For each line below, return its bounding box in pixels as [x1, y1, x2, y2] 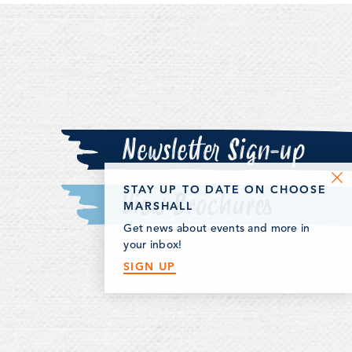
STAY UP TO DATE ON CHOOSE [123, 182, 327, 196]
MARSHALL [123, 199, 193, 213]
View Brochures [121, 184, 272, 227]
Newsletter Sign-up [121, 129, 305, 172]
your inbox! [123, 240, 182, 251]
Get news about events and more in [123, 223, 310, 234]
